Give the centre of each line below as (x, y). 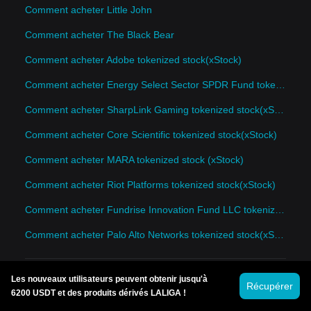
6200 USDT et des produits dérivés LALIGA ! (99, 293)
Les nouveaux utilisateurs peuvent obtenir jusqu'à (109, 279)
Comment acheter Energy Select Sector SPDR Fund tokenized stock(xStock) (280, 85)
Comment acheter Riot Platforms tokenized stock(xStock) (150, 185)
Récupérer (270, 286)
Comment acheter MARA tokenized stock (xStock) (134, 160)
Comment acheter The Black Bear (100, 35)
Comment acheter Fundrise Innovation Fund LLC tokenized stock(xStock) (280, 210)
